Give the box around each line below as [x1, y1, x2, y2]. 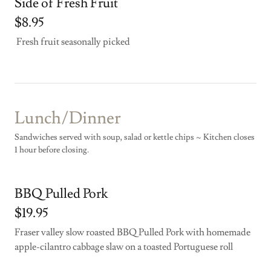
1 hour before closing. [15, 145, 89, 155]
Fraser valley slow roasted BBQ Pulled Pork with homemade [15, 226, 250, 238]
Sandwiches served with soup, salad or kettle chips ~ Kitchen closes [15, 132, 255, 143]
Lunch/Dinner [15, 107, 121, 129]
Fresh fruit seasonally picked [15, 36, 132, 48]
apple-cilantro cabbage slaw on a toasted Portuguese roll [15, 241, 235, 253]
